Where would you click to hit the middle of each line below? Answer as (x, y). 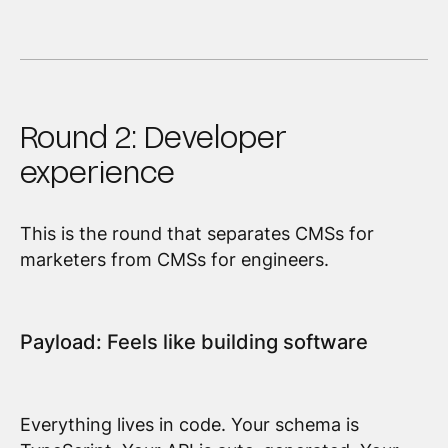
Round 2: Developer (153, 136)
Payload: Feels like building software (193, 341)
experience (97, 171)
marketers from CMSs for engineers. (174, 259)
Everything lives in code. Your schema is (189, 425)
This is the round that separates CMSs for (196, 233)
